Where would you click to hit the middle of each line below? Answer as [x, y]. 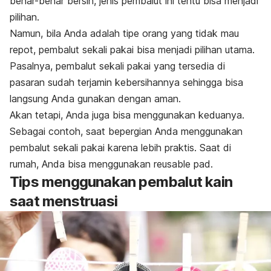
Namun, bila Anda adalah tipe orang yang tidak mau [124, 33]
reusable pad [182, 164]
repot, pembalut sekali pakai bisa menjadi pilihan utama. [132, 49]
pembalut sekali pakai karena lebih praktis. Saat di [120, 147]
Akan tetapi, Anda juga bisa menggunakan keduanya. [127, 115]
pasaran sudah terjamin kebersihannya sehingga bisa [126, 82]
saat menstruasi [64, 201]
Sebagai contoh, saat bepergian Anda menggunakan [126, 131]
